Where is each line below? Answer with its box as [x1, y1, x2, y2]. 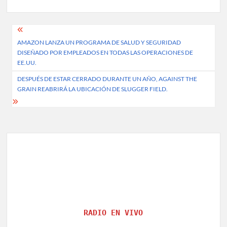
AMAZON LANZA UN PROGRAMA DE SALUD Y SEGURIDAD [17, 38, 181, 46]
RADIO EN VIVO [84, 208, 143, 217]
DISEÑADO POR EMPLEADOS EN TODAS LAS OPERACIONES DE [17, 48, 194, 56]
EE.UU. [17, 58, 37, 66]
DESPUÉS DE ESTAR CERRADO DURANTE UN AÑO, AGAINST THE [17, 74, 198, 83]
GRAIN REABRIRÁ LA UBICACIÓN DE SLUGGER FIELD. [17, 85, 168, 93]
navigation [6, 40, 78, 58]
